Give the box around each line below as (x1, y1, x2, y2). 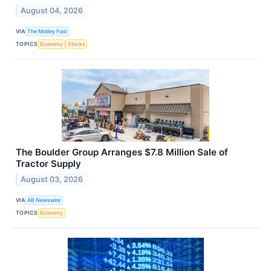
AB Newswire (27, 197, 61, 204)
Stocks (67, 41, 85, 48)
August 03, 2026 (21, 174, 83, 184)
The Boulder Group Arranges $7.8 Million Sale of (16, 146, 228, 158)
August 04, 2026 (21, 5, 83, 15)
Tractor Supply (16, 157, 81, 169)
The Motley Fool (27, 28, 67, 35)
